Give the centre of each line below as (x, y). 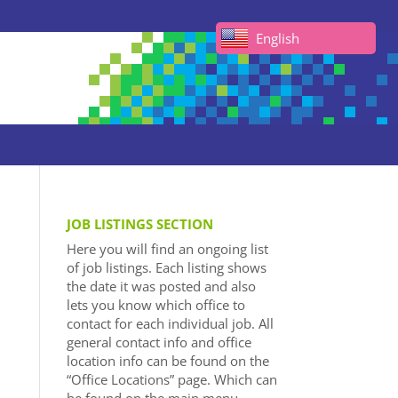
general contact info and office (159, 342)
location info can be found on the (167, 361)
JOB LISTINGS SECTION (139, 224)
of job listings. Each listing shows (166, 267)
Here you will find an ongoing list (167, 249)
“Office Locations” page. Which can (171, 379)
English (278, 38)
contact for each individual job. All (170, 323)
